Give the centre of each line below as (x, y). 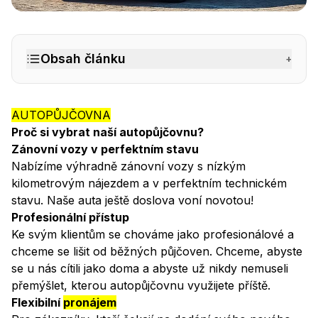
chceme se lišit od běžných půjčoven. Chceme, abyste (157, 252)
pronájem (90, 303)
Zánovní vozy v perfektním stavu (105, 149)
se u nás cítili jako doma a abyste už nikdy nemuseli (150, 269)
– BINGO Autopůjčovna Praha (169, 20)
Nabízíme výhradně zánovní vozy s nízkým (128, 166)
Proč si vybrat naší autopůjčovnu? (108, 132)
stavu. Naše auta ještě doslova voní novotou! (132, 201)
